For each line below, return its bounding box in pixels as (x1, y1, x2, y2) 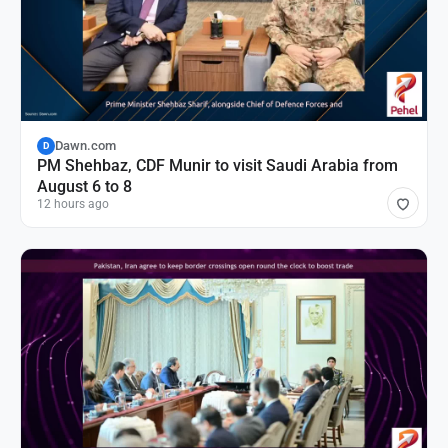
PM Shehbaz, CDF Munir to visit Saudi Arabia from (37, 155, 398, 175)
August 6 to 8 (37, 176, 132, 196)
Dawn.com (55, 138, 116, 153)
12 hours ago (37, 196, 109, 211)
